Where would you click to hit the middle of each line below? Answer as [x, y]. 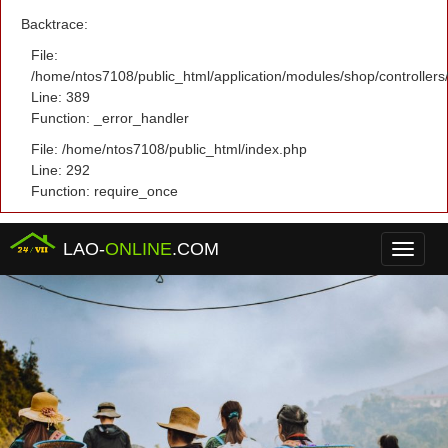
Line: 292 [60, 170]
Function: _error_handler [110, 118]
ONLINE [139, 249]
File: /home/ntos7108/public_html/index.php [169, 149]
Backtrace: [54, 24]
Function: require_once [104, 191]
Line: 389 [60, 97]
